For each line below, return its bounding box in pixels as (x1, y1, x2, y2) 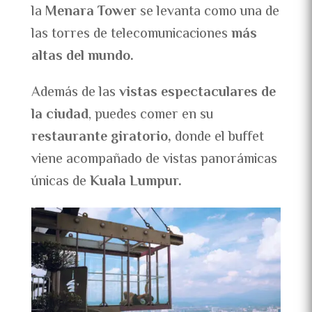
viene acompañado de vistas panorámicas (31, 148, 277, 171)
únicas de (31, 171, 90, 193)
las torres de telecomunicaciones (31, 23, 231, 45)
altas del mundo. (31, 45, 134, 68)
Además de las (31, 81, 119, 104)
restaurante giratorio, (31, 126, 171, 148)
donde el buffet (171, 126, 264, 148)
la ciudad (31, 104, 88, 126)
